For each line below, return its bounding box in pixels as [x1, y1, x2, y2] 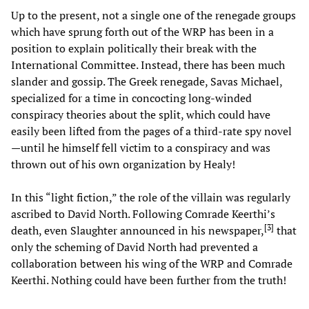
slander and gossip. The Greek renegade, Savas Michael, [11, 73, 282, 89]
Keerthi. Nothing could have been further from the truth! [11, 272, 286, 288]
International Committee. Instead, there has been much [11, 57, 285, 72]
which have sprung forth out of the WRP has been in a [11, 23, 274, 39]
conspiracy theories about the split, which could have [11, 106, 270, 122]
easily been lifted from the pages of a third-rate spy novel [11, 123, 292, 139]
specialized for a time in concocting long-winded [11, 90, 252, 106]
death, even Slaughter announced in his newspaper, [11, 222, 264, 238]
